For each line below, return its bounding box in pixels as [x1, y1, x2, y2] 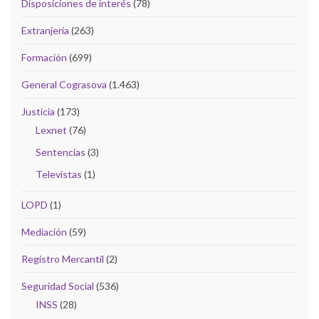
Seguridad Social [21, 279, 94, 292]
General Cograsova [21, 78, 107, 90]
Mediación [21, 225, 67, 238]
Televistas [36, 167, 82, 180]
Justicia [21, 105, 55, 117]
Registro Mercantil [21, 252, 104, 265]
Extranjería [21, 23, 69, 36]
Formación [21, 51, 67, 63]
